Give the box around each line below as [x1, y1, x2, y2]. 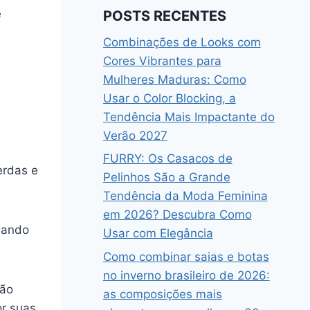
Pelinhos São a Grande [102, 170, 230, 185]
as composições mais [102, 287, 222, 302]
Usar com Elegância [102, 226, 213, 241]
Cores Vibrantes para [102, 53, 221, 68]
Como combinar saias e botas [102, 250, 269, 264]
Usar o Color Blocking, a [102, 91, 236, 105]
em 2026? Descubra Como [102, 208, 252, 222]
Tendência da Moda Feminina [102, 189, 268, 203]
